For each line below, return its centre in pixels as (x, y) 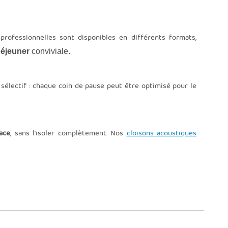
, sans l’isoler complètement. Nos (68, 133)
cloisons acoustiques (162, 133)
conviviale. (50, 51)
